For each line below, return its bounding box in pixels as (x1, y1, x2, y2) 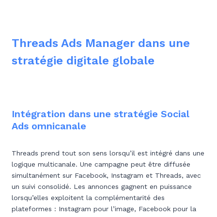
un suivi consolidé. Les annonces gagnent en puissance (12, 183, 192, 190)
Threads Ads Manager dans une (12, 36, 190, 50)
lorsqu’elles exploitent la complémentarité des (12, 194, 165, 201)
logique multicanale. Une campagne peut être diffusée (12, 160, 190, 168)
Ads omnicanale (12, 120, 86, 132)
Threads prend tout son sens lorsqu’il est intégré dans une (12, 149, 204, 157)
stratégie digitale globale (12, 54, 155, 67)
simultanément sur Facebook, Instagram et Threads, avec (12, 171, 201, 179)
